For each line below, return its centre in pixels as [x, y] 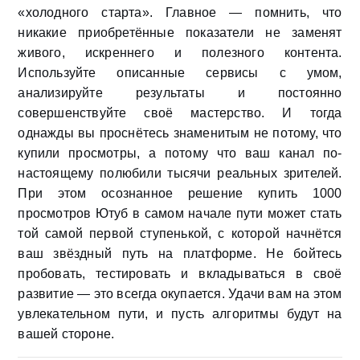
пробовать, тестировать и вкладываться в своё [180, 274]
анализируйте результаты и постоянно [180, 93]
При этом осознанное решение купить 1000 [180, 194]
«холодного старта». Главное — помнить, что [180, 13]
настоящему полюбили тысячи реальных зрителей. [180, 174]
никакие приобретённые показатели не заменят [180, 33]
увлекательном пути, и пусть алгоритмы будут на [180, 314]
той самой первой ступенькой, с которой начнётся [180, 234]
